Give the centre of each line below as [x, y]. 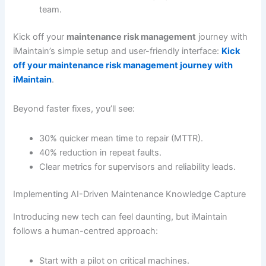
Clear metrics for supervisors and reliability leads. [138, 167]
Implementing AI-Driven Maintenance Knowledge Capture [130, 194]
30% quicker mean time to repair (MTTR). [121, 139]
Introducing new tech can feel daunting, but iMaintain [121, 217]
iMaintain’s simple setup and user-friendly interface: [118, 51]
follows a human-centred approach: [86, 231]
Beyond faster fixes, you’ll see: [74, 109]
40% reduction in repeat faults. [101, 153]
